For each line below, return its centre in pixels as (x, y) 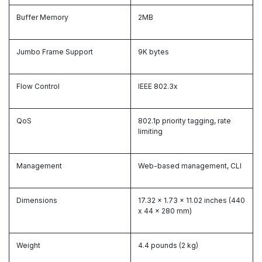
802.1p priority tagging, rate (185, 121)
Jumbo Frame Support (55, 52)
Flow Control (38, 87)
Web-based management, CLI (190, 166)
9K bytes (154, 52)
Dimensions (37, 201)
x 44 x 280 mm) (165, 211)
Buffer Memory (42, 18)
